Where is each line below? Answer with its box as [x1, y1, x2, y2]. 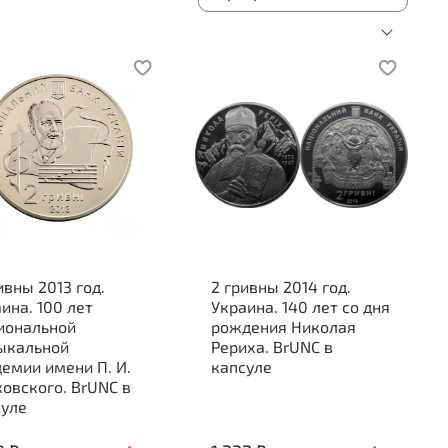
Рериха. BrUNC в [210, 337, 333, 357]
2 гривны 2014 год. [210, 277, 351, 297]
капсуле [210, 357, 272, 377]
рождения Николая [210, 317, 356, 337]
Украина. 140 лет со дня [210, 297, 390, 317]
